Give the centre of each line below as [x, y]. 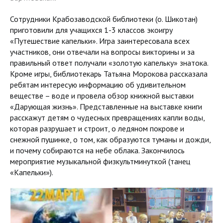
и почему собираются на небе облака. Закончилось [97, 150]
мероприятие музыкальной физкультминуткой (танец [100, 161]
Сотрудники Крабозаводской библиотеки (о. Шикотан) [104, 19]
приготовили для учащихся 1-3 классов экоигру [91, 30]
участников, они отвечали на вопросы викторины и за [102, 52]
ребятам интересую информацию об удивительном [98, 84]
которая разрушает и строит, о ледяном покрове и [97, 128]
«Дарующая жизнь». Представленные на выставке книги [106, 106]
